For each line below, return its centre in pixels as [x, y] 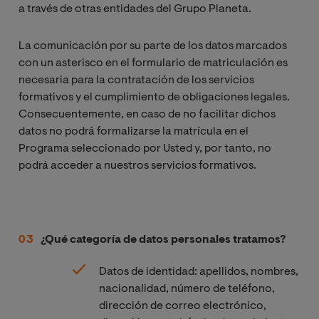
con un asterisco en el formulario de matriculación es [153, 63]
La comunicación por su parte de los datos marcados [153, 46]
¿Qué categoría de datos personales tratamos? [163, 240]
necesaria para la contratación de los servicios [136, 80]
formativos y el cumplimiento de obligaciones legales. [154, 97]
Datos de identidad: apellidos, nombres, [198, 272]
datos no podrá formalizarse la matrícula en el [134, 131]
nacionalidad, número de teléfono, [187, 289]
